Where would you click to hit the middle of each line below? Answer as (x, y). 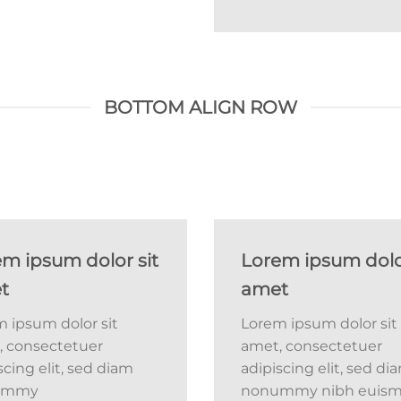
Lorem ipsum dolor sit (319, 323)
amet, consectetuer (311, 346)
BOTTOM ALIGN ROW (200, 107)
